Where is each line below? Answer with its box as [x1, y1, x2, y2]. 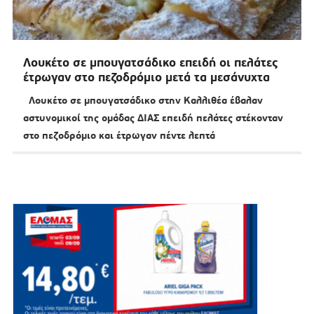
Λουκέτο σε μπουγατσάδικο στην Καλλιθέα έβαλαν [22, 94, 263, 107]
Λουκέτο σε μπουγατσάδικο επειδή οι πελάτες [22, 55, 278, 71]
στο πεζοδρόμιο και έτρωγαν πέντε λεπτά [22, 129, 215, 142]
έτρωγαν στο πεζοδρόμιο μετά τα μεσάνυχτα [22, 69, 270, 86]
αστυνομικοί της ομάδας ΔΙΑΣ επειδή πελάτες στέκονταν [22, 111, 283, 125]
